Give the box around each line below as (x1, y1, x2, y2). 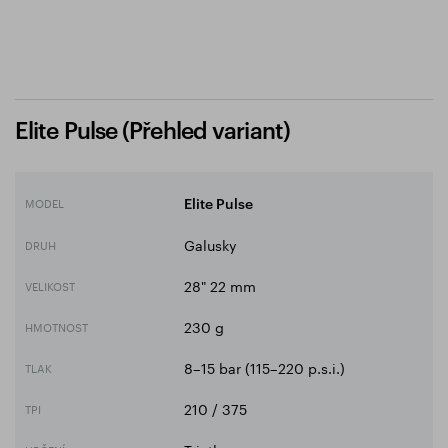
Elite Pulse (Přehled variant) (15, 116, 290, 143)
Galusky (184, 232, 238, 255)
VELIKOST (25, 275, 75, 294)
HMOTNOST (25, 316, 88, 335)
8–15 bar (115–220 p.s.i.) (184, 355, 346, 378)
